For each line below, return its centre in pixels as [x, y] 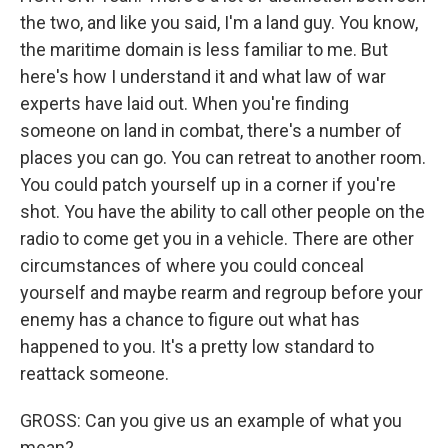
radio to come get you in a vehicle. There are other [217, 238]
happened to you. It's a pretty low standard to [197, 346]
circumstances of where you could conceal [192, 265]
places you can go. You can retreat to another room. [223, 157]
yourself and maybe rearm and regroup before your [221, 292]
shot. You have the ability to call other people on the [222, 211]
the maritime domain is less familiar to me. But [204, 49]
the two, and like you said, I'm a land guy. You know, [219, 22]
